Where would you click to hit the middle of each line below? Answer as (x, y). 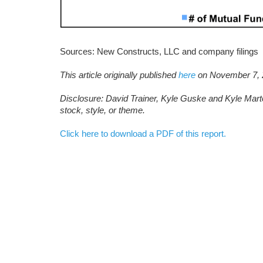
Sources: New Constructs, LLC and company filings (159, 52)
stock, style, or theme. (102, 110)
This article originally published (119, 75)
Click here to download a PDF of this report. (143, 134)
